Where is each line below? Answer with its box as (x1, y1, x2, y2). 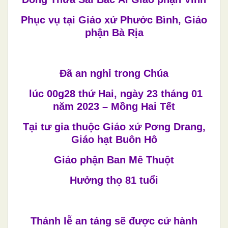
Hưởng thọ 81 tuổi (70, 174, 158, 186)
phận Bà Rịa (84, 26, 144, 38)
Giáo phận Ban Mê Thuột (54, 154, 174, 165)
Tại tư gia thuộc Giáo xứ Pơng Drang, (22, 121, 206, 132)
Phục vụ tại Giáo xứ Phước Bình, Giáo (21, 14, 207, 25)
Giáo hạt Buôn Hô (71, 133, 157, 145)
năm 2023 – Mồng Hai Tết (53, 100, 175, 112)
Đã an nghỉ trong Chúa (60, 67, 168, 79)
